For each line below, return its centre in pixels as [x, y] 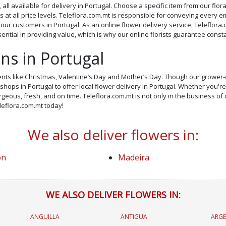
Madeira [133, 157]
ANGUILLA [45, 217]
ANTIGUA [134, 217]
